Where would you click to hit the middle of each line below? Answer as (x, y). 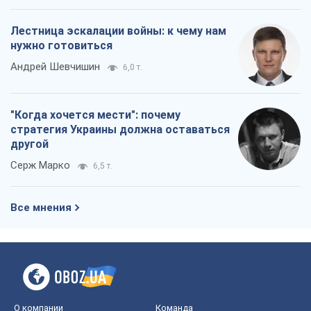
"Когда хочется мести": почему (95, 115)
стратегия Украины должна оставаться (120, 130)
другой (30, 144)
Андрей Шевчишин (55, 67)
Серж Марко (40, 166)
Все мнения (41, 208)
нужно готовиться (61, 46)
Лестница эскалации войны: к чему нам (118, 31)
